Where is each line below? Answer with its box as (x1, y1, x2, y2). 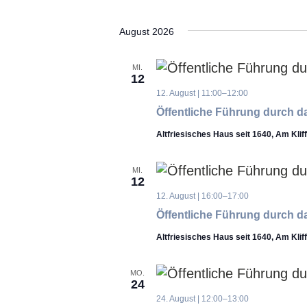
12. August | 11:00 (156, 88, 222, 98)
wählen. (104, 21, 151, 36)
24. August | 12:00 (156, 294, 223, 304)
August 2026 (119, 26, 174, 37)
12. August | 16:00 (156, 191, 223, 201)
